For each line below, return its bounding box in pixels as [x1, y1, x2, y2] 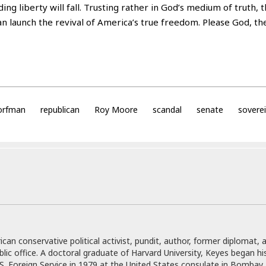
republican [40, 104, 80, 115]
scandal [152, 104, 182, 115]
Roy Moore [94, 104, 138, 115]
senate [196, 104, 223, 115]
